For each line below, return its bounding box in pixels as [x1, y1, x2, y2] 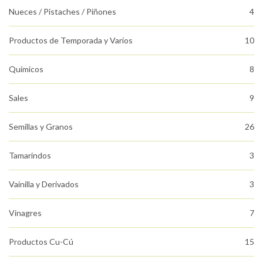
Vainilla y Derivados [9, 178, 79, 189]
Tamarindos [9, 150, 51, 160]
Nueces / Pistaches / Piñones [9, 6, 116, 16]
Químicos [9, 63, 43, 74]
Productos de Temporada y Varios [9, 35, 133, 45]
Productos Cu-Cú [9, 236, 73, 247]
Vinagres [9, 207, 42, 218]
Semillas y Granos [9, 121, 73, 131]
